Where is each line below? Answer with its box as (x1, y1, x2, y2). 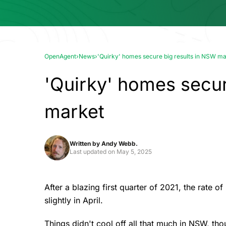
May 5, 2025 (117, 148, 152, 155)
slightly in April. (44, 195, 103, 205)
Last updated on (70, 148, 117, 155)
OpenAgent (44, 52, 76, 60)
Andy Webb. (101, 140, 138, 147)
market (44, 100, 104, 123)
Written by (70, 140, 101, 147)
